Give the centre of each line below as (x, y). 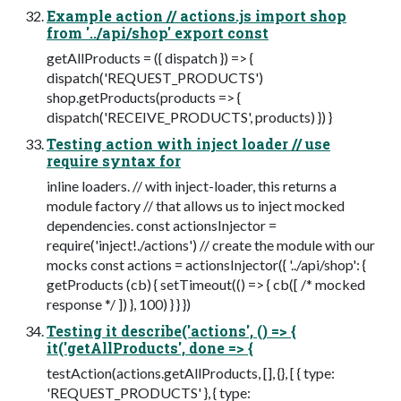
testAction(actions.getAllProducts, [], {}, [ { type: (191, 372)
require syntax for (114, 160)
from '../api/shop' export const (158, 32)
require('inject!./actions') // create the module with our (211, 244)
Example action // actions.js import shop (196, 15)
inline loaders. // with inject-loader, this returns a (192, 185)
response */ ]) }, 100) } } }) (119, 303)
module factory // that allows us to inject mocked (196, 205)
